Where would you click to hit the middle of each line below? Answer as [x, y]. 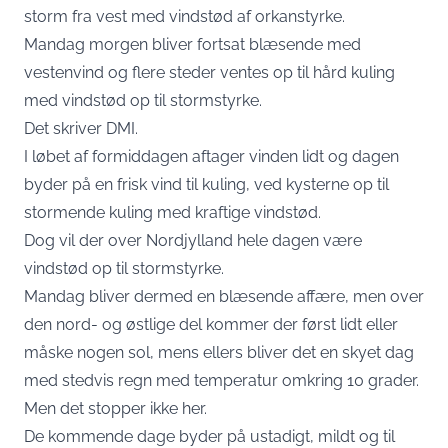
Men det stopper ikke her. [115, 409]
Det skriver [65, 129]
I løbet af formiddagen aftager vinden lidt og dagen [211, 157]
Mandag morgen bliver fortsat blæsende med [192, 45]
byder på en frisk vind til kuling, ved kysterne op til [206, 185]
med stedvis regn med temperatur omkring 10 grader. [221, 381]
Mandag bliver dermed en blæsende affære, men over [224, 297]
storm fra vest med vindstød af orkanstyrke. [184, 17]
